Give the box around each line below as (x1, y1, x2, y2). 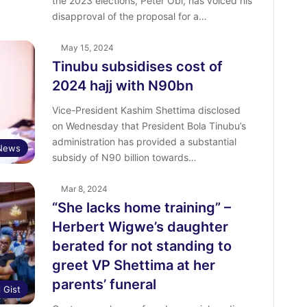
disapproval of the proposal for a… (51, 10, 207, 23)
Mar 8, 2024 (60, 184, 108, 195)
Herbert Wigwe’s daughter (51, 219, 228, 236)
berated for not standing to (51, 238, 232, 255)
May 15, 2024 (60, 42, 114, 53)
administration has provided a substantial (51, 136, 236, 148)
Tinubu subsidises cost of (51, 58, 223, 75)
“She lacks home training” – (51, 199, 231, 217)
